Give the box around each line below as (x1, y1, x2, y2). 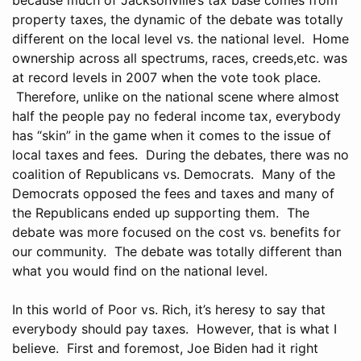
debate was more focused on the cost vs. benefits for (12, 223, 341, 240)
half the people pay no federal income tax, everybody (12, 107, 341, 124)
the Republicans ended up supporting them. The (12, 204, 309, 221)
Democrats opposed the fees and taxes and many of (12, 185, 334, 201)
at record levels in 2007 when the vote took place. (12, 68, 321, 85)
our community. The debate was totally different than (12, 243, 342, 259)
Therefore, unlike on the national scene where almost (12, 88, 339, 105)
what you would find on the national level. (12, 262, 268, 279)
